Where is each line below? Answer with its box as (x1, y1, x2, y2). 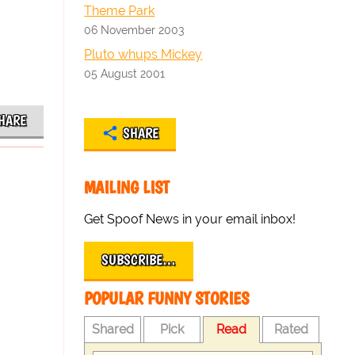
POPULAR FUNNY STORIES (84, 288, 250, 309)
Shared (91, 322, 134, 337)
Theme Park (84, 3, 155, 18)
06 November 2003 (84, 23, 185, 36)
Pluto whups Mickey (84, 47, 203, 62)
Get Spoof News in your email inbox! (84, 212, 296, 227)
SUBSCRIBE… (101, 251, 177, 269)
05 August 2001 (84, 67, 166, 80)
